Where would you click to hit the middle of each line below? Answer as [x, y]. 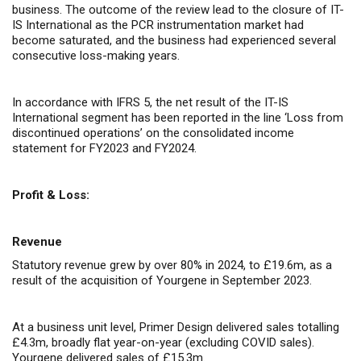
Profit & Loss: [51, 195]
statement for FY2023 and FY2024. [104, 148]
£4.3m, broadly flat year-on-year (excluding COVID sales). [163, 342]
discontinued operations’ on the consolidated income [153, 133]
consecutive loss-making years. [96, 56]
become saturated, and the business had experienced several [174, 40]
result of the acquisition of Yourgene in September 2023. [162, 280]
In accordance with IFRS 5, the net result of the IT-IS [150, 102]
